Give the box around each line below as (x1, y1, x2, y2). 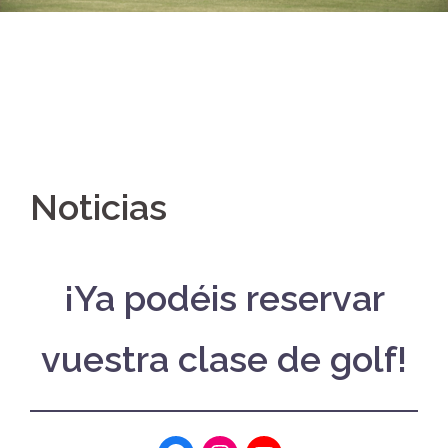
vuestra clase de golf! (41, 337, 407, 380)
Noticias (30, 185, 167, 228)
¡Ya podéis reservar (63, 276, 385, 319)
